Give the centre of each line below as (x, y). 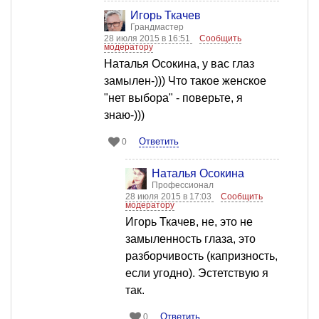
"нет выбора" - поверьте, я (173, 98)
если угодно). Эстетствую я (197, 273)
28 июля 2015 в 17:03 (169, 197)
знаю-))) (124, 115)
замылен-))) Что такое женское (185, 81)
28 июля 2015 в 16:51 (148, 39)
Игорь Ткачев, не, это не (189, 222)
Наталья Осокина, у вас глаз (179, 64)
